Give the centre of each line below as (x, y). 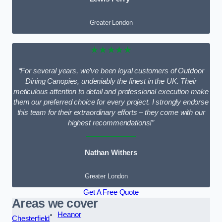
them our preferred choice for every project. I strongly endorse (111, 102)
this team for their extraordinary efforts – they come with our (111, 113)
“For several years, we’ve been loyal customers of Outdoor (111, 71)
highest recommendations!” (111, 123)
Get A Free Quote (111, 193)
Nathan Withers (111, 152)
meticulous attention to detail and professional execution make (111, 92)
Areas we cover (55, 204)
